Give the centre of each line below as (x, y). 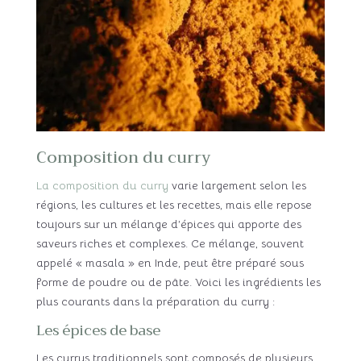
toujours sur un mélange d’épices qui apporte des (168, 224)
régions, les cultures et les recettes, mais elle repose (174, 204)
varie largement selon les (237, 185)
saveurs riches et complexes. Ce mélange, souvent (170, 243)
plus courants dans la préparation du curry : (155, 301)
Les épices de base (98, 330)
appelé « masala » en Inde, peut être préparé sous (170, 262)
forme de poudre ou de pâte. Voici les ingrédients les (178, 282)
